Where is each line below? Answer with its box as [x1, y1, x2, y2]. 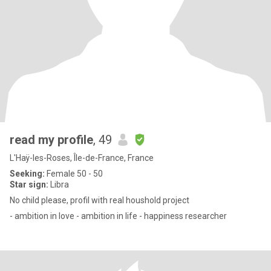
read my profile [10, 132, 93, 147]
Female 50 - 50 [45, 169, 103, 178]
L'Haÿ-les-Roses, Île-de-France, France [10, 153, 154, 163]
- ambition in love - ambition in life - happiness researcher [10, 211, 227, 221]
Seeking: [10, 169, 45, 178]
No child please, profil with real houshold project [10, 195, 189, 205]
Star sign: [10, 180, 48, 189]
